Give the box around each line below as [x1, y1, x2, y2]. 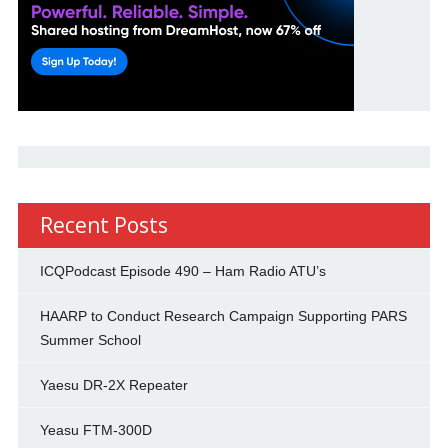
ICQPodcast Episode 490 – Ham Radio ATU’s [39, 263, 326, 280]
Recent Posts [39, 211, 168, 240]
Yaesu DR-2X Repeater [39, 377, 188, 394]
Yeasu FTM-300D [39, 422, 152, 439]
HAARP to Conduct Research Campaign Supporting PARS [39, 308, 407, 325]
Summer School [39, 332, 141, 349]
